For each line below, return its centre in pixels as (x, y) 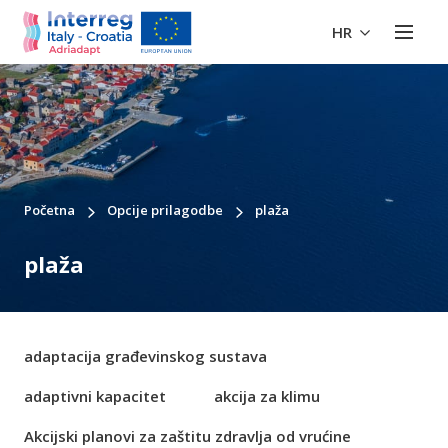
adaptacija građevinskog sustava (145, 356)
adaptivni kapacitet (95, 396)
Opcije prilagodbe (165, 210)
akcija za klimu (267, 396)
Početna (49, 210)
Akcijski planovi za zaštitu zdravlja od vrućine (187, 436)
